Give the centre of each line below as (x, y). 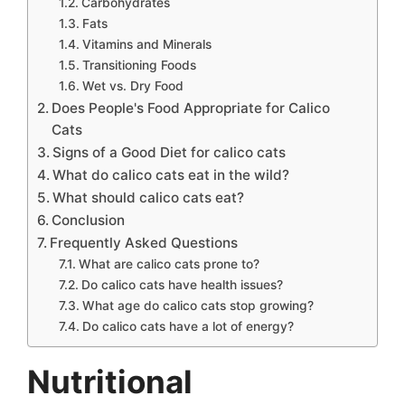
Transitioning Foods (141, 65)
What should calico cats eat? (149, 198)
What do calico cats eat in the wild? (171, 175)
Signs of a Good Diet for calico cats (170, 152)
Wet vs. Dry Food (132, 86)
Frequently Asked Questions (144, 243)
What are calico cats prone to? (169, 264)
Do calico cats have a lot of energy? (188, 326)
